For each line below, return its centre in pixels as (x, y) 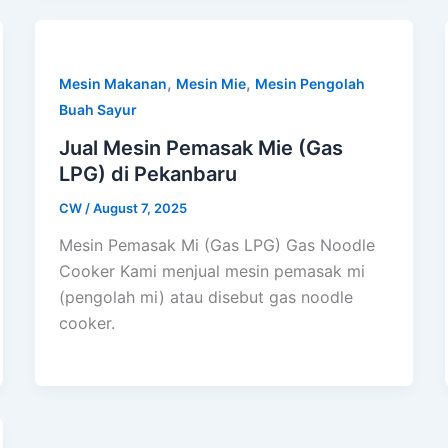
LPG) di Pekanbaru (147, 173)
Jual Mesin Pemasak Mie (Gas (200, 147)
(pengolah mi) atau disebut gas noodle (205, 297)
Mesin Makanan (112, 83)
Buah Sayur (97, 109)
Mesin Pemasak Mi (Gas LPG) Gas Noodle (216, 245)
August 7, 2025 (139, 207)
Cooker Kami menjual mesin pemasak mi (211, 271)
